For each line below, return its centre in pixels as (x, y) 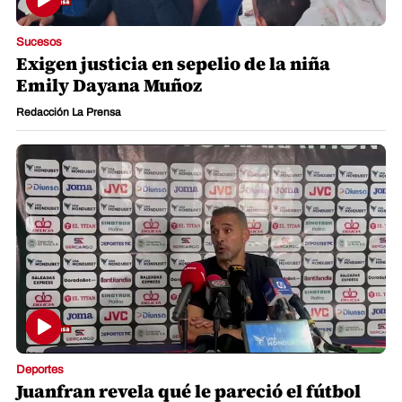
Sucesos (39, 43)
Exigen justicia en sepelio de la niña (173, 64)
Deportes (40, 369)
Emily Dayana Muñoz (109, 86)
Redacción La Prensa (69, 113)
